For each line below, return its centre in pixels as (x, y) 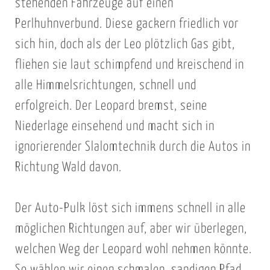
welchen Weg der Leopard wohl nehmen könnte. (133, 250)
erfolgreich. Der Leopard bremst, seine (111, 106)
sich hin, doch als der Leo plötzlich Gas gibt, (125, 44)
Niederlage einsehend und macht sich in (115, 126)
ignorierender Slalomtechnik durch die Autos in (133, 147)
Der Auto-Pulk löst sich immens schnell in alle (130, 209)
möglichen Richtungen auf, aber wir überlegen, (131, 229)
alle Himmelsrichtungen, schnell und (105, 85)
